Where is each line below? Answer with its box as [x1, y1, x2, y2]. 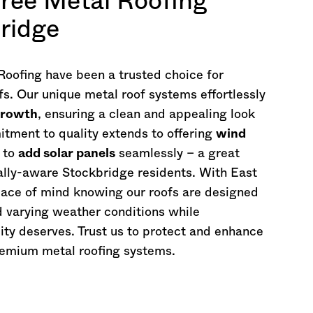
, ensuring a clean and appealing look [38, 108, 255, 121]
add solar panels [18, 147, 115, 160]
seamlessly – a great [115, 147, 240, 160]
